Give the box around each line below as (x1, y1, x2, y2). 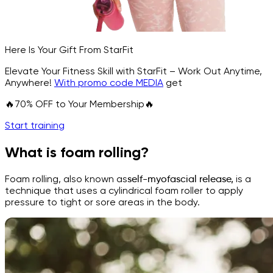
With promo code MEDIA (54, 76, 163, 88)
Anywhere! (5, 76, 54, 88)
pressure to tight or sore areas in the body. (5, 196, 200, 208)
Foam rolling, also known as (5, 172, 127, 185)
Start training (5, 119, 65, 131)
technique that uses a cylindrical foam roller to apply (5, 184, 243, 196)
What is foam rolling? (5, 143, 149, 161)
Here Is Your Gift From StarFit (5, 43, 133, 55)
